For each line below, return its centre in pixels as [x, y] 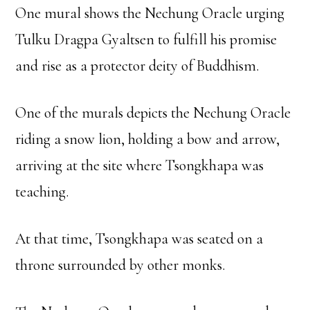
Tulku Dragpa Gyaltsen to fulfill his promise [146, 39]
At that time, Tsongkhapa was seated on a [139, 238]
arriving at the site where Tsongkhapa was [140, 165]
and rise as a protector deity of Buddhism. [137, 65]
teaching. [42, 191]
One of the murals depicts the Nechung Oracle [153, 112]
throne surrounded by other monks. [120, 265]
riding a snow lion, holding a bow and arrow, [148, 139]
